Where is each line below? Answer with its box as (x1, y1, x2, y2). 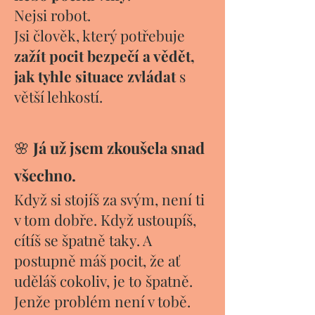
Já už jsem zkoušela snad (30, 137, 205, 158)
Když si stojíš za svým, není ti (14, 189, 205, 209)
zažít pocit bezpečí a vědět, (14, 46, 195, 65)
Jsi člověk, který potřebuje (14, 25, 185, 45)
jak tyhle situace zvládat (14, 66, 176, 86)
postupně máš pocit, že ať (14, 250, 180, 270)
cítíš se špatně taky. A (14, 230, 152, 250)
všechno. (14, 165, 76, 186)
